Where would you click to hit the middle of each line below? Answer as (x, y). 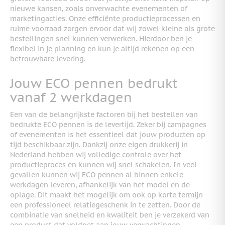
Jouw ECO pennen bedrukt (94, 83)
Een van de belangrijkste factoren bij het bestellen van (104, 114)
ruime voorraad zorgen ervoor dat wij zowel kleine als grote (113, 28)
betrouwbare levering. (48, 59)
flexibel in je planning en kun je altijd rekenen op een (102, 48)
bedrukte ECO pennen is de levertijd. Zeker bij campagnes (108, 124)
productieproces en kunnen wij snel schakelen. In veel (103, 164)
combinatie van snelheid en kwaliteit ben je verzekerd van (110, 215)
